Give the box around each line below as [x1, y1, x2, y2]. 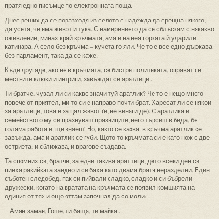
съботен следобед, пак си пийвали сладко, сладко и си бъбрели [5, 174, 192, 183]
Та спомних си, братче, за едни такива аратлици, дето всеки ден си [5, 156, 199, 165]
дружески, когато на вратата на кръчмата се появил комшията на [5, 182, 195, 192]
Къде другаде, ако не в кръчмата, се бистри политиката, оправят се [5, 65, 201, 74]
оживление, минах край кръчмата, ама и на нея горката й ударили [5, 33, 196, 42]
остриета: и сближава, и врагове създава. [5, 141, 126, 151]
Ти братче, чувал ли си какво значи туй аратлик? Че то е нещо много [5, 88, 203, 98]
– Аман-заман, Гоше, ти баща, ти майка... [5, 206, 122, 215]
